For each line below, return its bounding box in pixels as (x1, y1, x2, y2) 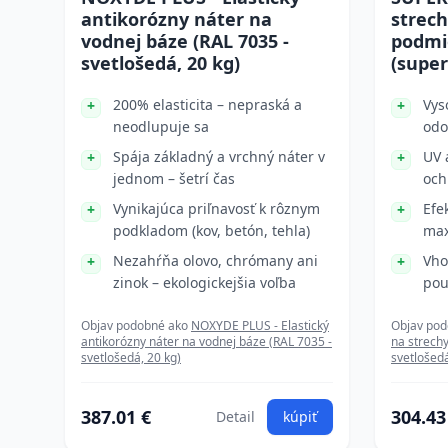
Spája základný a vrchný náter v (113, 147, 325, 166)
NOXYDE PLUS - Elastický (191, 317, 329, 334)
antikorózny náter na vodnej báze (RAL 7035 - (81, 333, 332, 350)
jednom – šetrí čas (113, 169, 235, 188)
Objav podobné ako (81, 317, 191, 334)
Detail (216, 407, 255, 426)
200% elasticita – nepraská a (113, 95, 302, 114)
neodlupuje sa (113, 117, 209, 136)
